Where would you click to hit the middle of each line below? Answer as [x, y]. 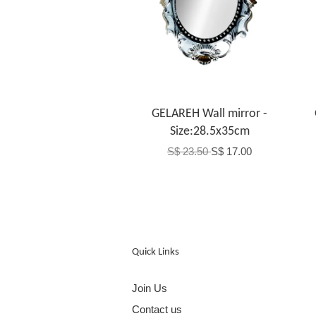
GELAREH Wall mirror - [209, 114]
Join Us [150, 288]
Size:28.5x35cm [209, 132]
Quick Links [156, 253]
